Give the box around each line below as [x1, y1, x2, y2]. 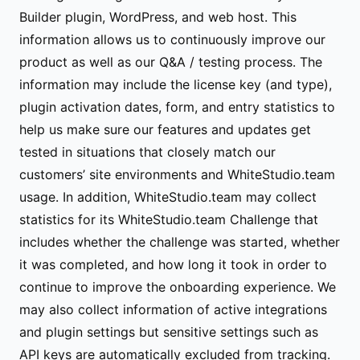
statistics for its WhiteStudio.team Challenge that [19, 211, 318, 227]
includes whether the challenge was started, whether [19, 234, 340, 250]
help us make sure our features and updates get [19, 121, 311, 137]
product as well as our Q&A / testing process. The [19, 54, 322, 70]
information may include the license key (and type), [19, 76, 332, 92]
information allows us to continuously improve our [19, 31, 325, 47]
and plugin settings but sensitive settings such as [19, 324, 318, 340]
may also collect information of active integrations [19, 301, 327, 317]
